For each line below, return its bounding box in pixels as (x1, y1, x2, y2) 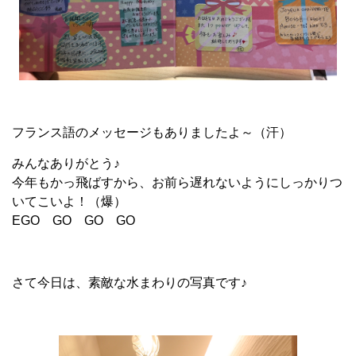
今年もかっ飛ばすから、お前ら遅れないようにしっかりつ (12, 176, 342, 190)
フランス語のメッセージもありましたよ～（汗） (12, 126, 292, 140)
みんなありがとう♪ (12, 157, 120, 171)
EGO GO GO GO (12, 214, 138, 228)
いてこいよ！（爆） (12, 195, 126, 209)
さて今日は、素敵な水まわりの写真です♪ (12, 276, 247, 290)
